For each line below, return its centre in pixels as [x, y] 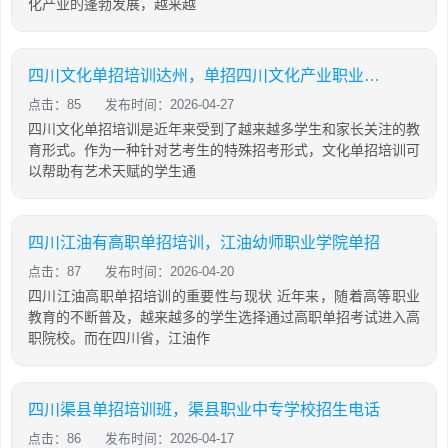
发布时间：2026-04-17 [169, 438]
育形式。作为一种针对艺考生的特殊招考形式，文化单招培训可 [224, 150]
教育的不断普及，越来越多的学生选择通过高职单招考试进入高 [224, 317]
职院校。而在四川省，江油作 [119, 338]
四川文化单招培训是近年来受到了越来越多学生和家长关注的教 [224, 129]
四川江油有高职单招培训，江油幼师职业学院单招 [204, 242]
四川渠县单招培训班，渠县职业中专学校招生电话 [204, 409]
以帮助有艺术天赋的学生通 [112, 171]
